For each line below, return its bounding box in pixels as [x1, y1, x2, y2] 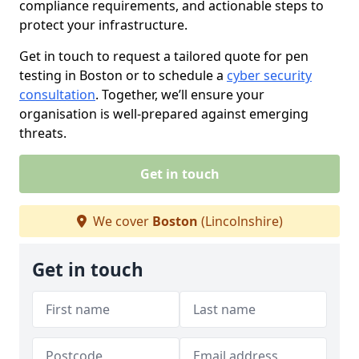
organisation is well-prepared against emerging [19, 105, 309, 123]
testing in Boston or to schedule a [19, 67, 227, 84]
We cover [89, 212, 152, 230]
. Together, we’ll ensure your [95, 86, 264, 103]
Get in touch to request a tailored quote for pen [19, 47, 309, 65]
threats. [19, 124, 67, 142]
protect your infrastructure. [19, 16, 188, 34]
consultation [19, 86, 95, 103]
